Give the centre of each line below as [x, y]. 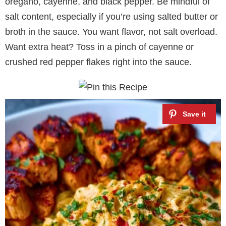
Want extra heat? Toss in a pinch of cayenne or [99, 47]
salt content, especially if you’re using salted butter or [111, 16]
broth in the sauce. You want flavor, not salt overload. [111, 32]
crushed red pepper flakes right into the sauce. [98, 62]
